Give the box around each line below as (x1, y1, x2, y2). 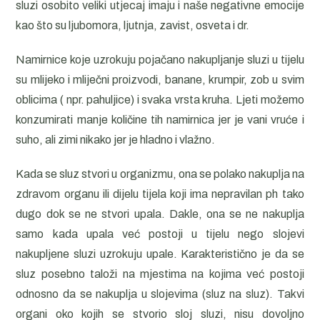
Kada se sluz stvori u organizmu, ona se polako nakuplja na (16, 168, 304, 180)
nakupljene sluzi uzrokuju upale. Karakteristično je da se (16, 248, 304, 260)
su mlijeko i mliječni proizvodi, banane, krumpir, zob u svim (16, 74, 304, 86)
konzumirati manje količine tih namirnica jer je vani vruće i (16, 114, 304, 126)
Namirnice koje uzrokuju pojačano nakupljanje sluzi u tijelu (16, 54, 304, 66)
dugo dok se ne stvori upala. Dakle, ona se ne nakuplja (16, 208, 304, 220)
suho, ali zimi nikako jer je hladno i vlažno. (16, 134, 216, 146)
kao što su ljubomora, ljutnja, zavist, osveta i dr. (16, 19, 250, 31)
